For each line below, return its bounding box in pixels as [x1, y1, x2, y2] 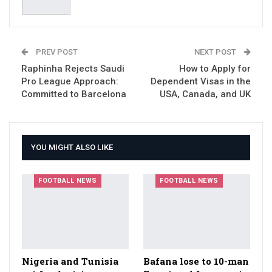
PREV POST [34, 47, 78, 57]
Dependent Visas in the [151, 76, 251, 87]
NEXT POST [194, 47, 238, 57]
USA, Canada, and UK [160, 89, 251, 100]
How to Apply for [179, 63, 251, 75]
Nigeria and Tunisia [22, 255, 118, 268]
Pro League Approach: [21, 76, 118, 87]
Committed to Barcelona [21, 89, 126, 100]
